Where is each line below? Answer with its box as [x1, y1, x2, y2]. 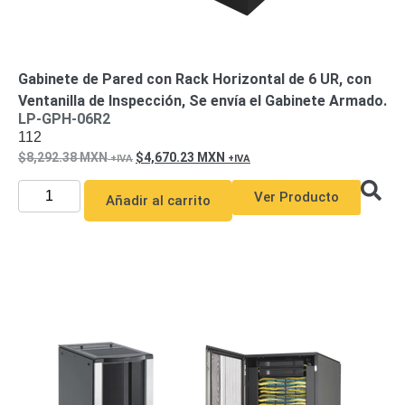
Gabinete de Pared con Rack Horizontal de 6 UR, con [18, 71, 372, 88]
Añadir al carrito [105, 193, 211, 209]
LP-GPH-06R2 [18, 110, 110, 127]
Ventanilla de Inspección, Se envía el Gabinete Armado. [18, 92, 387, 109]
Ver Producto [253, 189, 339, 205]
